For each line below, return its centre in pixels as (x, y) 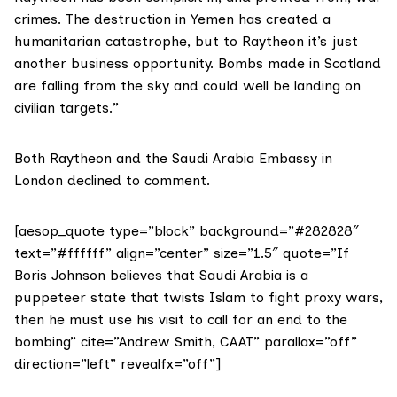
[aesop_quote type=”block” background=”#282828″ (187, 231)
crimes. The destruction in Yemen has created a (172, 19)
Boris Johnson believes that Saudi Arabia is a (161, 276)
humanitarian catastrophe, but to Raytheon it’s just (186, 42)
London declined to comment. (112, 181)
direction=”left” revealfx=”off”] (117, 364)
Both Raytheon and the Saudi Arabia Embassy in (173, 159)
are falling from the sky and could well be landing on (187, 86)
